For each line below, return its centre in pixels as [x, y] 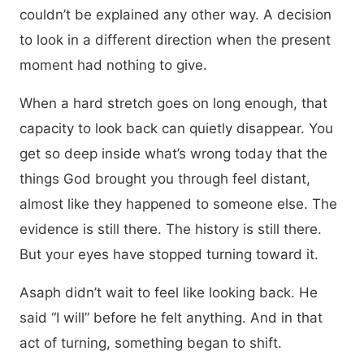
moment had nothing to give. [113, 65]
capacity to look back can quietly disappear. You [176, 128]
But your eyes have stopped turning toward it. [169, 254]
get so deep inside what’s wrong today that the [173, 154]
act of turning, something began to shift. [151, 343]
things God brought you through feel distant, [165, 179]
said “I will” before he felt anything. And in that [171, 318]
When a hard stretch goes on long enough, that [173, 103]
